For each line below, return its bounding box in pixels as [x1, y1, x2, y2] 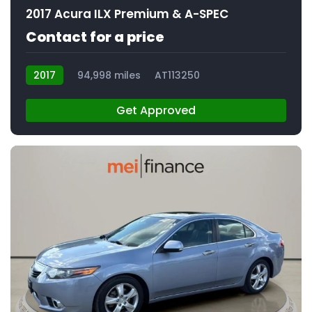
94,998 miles [77, 68, 141, 82]
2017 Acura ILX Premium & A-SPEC [26, 5, 228, 22]
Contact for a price [26, 26, 164, 47]
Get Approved [116, 102, 196, 118]
